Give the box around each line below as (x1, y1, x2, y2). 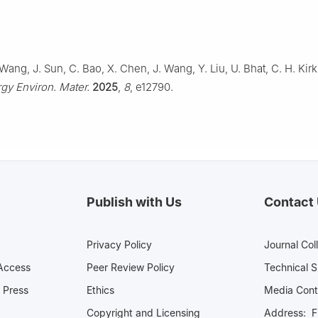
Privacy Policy (87, 238, 152, 251)
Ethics (87, 283, 114, 296)
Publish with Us (87, 194, 182, 209)
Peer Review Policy (87, 261, 175, 273)
